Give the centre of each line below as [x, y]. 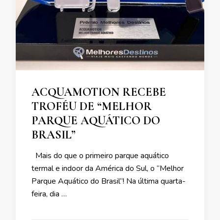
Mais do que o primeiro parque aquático [100, 155]
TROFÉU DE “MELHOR [92, 106]
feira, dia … [49, 194]
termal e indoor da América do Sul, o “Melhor [108, 168]
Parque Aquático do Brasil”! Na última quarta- [109, 181]
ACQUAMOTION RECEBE [99, 92]
